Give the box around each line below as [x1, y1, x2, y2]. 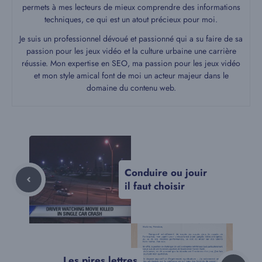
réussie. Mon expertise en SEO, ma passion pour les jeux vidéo [22, 57, 240, 70]
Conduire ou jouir [125, 166, 207, 180]
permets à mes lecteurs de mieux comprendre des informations [22, 1, 240, 13]
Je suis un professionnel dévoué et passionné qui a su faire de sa [19, 33, 243, 45]
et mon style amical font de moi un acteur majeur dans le [33, 70, 229, 82]
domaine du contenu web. [86, 82, 176, 94]
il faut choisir [125, 179, 185, 194]
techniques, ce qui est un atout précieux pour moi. [44, 13, 218, 26]
